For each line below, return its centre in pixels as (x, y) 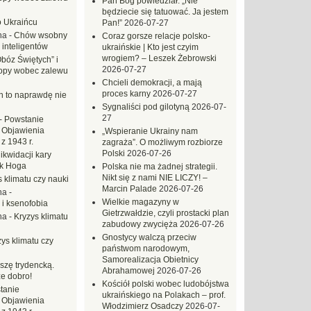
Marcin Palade (129, 189)
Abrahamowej (128, 271)
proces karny (126, 94)
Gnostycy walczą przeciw (149, 237)
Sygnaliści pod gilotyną (146, 107)
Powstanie (24, 119)
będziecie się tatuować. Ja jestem (165, 12)
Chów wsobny (41, 35)
